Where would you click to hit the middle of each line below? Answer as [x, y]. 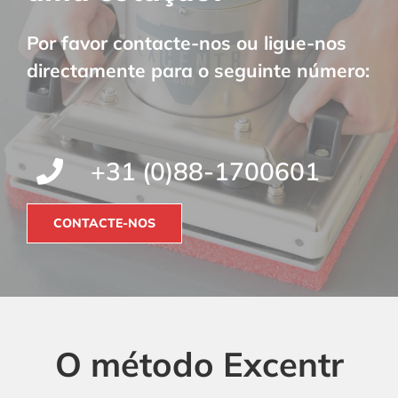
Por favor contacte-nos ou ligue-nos [187, 43]
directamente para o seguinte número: [198, 71]
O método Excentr [199, 364]
